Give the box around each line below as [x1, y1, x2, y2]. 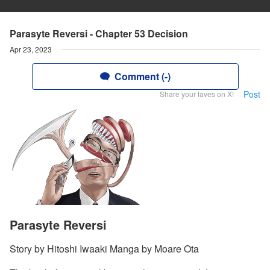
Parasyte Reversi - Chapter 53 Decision [10, 27, 188, 40]
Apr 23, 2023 [10, 44, 52, 54]
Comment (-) [114, 69, 171, 83]
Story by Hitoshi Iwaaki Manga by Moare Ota [10, 242, 199, 256]
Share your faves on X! [160, 89, 234, 99]
